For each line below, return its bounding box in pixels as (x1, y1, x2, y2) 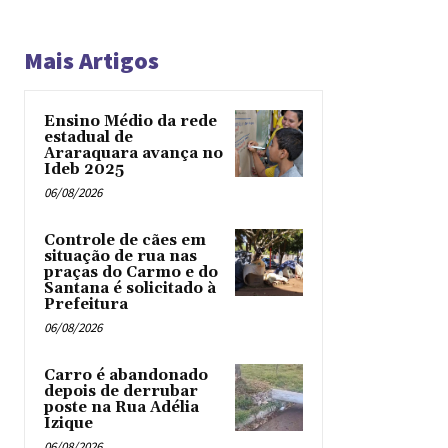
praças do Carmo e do (44, 262, 218, 282)
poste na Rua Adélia (44, 397, 199, 417)
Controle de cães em (44, 230, 206, 250)
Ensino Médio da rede (44, 111, 217, 131)
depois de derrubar (44, 381, 198, 401)
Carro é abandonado (44, 365, 208, 385)
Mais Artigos (24, 44, 159, 76)
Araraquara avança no (44, 143, 223, 163)
